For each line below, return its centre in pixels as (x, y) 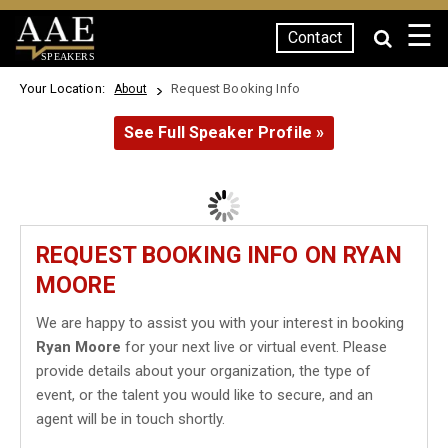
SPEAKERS (67, 56)
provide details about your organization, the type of (203, 371)
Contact (315, 37)
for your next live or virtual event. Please (254, 347)
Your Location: (66, 88)
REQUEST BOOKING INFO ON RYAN (219, 255)
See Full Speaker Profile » (224, 132)
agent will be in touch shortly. (130, 419)
